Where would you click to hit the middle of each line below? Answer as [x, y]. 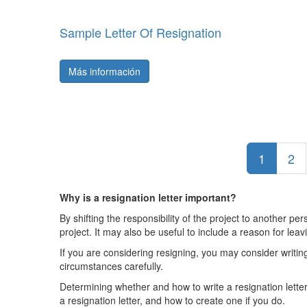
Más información [105, 71]
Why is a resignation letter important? [148, 197]
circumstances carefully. [111, 266]
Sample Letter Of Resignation [140, 32]
